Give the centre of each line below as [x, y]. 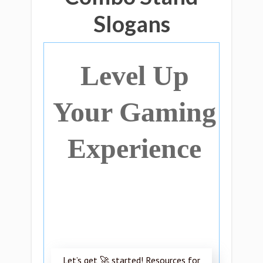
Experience [134, 148]
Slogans [131, 23]
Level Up [134, 75]
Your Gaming [134, 112]
